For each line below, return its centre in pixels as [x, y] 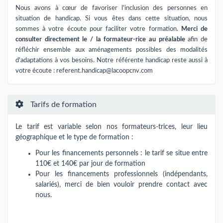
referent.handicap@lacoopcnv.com [105, 71]
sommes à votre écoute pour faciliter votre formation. [98, 29]
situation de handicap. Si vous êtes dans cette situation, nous [111, 18]
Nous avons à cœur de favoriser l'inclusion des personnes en [111, 8]
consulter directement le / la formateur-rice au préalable [102, 39]
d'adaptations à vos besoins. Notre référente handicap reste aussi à [111, 60]
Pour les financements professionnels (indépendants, [121, 174]
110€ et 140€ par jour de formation [90, 164]
